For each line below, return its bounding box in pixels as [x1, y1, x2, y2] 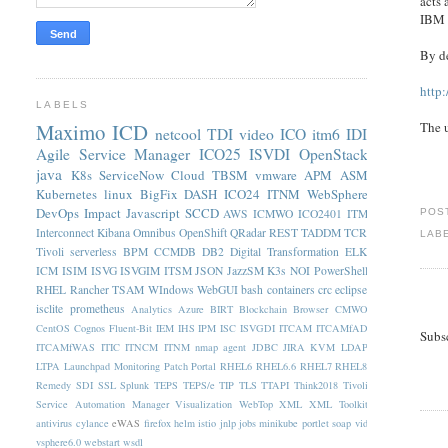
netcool [155, 123, 202, 144]
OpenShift [179, 224, 228, 240]
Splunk [120, 377, 150, 392]
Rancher [69, 281, 109, 297]
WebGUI [196, 281, 238, 297]
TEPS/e [182, 377, 215, 392]
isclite [36, 300, 64, 316]
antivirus [36, 415, 73, 430]
